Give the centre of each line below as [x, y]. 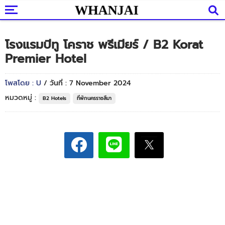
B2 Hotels [54, 98]
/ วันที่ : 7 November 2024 [87, 83]
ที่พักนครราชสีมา [94, 98]
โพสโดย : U [24, 83]
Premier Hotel [46, 59]
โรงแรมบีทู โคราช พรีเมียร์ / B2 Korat [104, 45]
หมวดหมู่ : [22, 98]
